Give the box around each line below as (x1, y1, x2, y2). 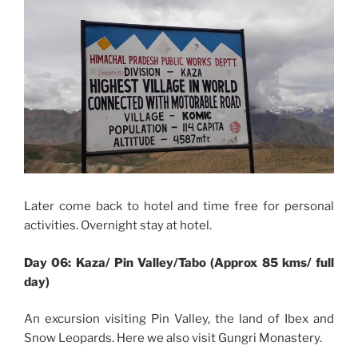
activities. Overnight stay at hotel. (24, 218, 212, 233)
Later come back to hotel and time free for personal (24, 199, 334, 214)
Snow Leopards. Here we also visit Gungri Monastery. (24, 331, 322, 346)
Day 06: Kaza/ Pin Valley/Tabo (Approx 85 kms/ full (24, 255, 334, 270)
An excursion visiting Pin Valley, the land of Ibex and (24, 312, 334, 327)
